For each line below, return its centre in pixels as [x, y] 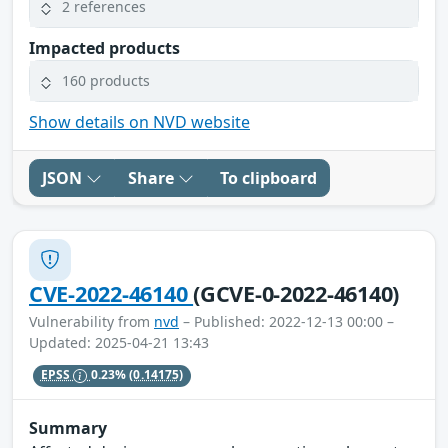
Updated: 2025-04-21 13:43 [119, 342]
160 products [106, 81]
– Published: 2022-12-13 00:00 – [286, 321]
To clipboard [268, 177]
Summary [68, 428]
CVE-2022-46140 [111, 293]
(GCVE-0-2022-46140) [296, 293]
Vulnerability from [91, 321]
